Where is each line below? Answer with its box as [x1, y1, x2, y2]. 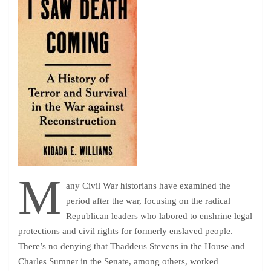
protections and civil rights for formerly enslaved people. [18, 226, 233, 236]
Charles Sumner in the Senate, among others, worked [18, 256, 218, 266]
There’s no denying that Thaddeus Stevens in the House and [18, 241, 245, 251]
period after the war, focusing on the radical [65, 196, 230, 206]
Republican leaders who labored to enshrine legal [65, 211, 252, 221]
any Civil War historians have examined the [65, 181, 230, 191]
